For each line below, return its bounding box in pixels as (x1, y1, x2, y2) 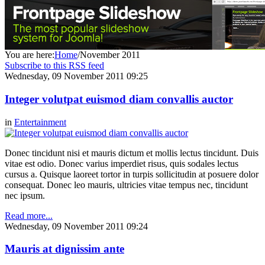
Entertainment (14, 117, 66, 127)
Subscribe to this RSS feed (5, 60, 104, 71)
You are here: (5, 50, 54, 60)
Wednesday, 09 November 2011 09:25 (5, 71, 148, 82)
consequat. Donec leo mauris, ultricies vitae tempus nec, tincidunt (5, 179, 248, 190)
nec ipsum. (5, 190, 45, 201)
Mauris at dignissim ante (5, 243, 124, 256)
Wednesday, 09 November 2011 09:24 (5, 221, 148, 231)
